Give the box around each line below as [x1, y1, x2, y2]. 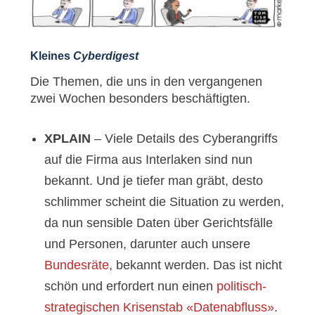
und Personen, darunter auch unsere [44, 237, 250, 252]
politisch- [216, 279, 266, 294]
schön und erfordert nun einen [44, 279, 217, 294]
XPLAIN [44, 131, 91, 146]
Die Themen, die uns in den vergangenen [30, 75, 262, 89]
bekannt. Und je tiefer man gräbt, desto [44, 174, 263, 188]
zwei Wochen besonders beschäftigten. [30, 91, 250, 106]
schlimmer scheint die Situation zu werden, [44, 195, 284, 210]
